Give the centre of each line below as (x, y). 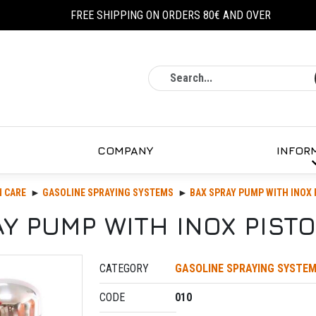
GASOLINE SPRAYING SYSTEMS (108, 193)
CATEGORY (124, 269)
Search (268, 73)
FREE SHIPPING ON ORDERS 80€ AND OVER (171, 15)
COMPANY (125, 150)
